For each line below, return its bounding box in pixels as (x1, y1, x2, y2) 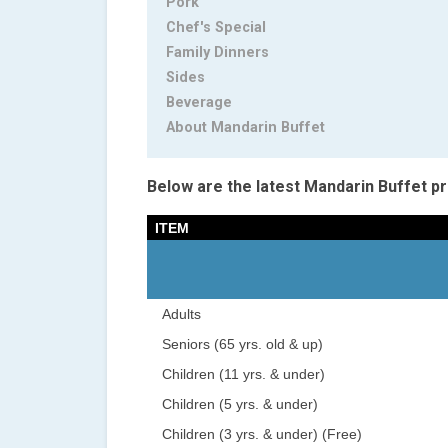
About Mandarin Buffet (166, 119, 325, 137)
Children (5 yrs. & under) (162, 396, 318, 413)
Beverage (166, 94, 232, 112)
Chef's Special (166, 19, 266, 37)
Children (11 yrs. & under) (162, 366, 325, 383)
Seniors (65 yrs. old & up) (162, 336, 323, 353)
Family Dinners (166, 44, 269, 62)
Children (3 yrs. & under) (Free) (162, 426, 362, 443)
